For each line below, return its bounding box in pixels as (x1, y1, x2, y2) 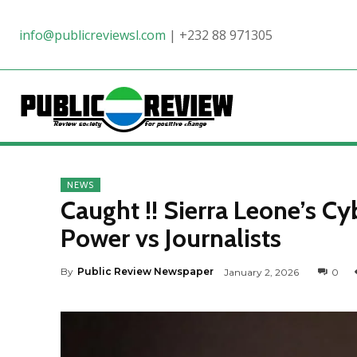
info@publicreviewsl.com (19, 26, 166, 44)
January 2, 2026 (224, 265, 299, 278)
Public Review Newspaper (77, 265, 214, 278)
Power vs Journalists (61, 222, 281, 253)
